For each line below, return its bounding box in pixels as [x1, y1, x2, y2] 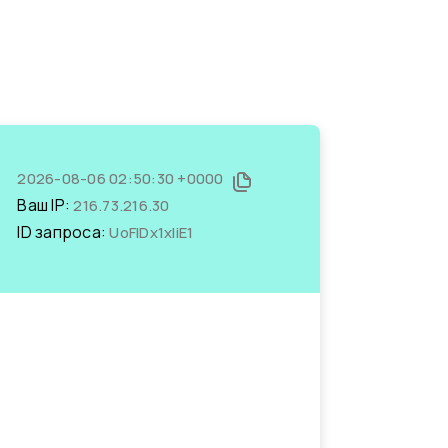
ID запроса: [17, 221, 110, 243]
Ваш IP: [17, 194, 74, 216]
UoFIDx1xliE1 [109, 222, 194, 243]
